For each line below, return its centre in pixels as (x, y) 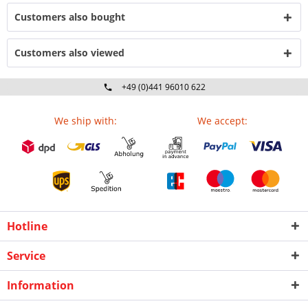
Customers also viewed (69, 53)
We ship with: (86, 121)
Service (26, 256)
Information (41, 285)
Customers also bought (70, 17)
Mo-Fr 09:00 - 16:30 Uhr (163, 102)
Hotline (27, 226)
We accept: (222, 121)
